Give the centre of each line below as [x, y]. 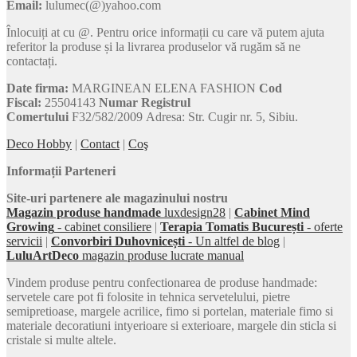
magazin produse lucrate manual [161, 256]
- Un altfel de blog [232, 241]
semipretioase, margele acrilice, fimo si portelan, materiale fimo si [170, 312]
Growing [30, 227]
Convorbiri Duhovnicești [118, 241]
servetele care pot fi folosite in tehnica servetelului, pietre [148, 297]
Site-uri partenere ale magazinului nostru [117, 198]
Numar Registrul [145, 103]
